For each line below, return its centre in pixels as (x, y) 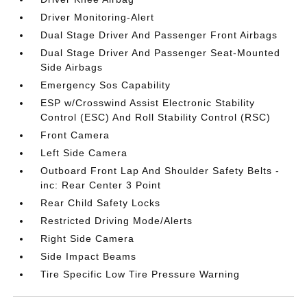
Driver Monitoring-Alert (98, 17)
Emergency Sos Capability (106, 85)
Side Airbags (72, 67)
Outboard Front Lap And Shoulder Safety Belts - (160, 171)
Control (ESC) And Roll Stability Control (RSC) (156, 117)
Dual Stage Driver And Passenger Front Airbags (159, 35)
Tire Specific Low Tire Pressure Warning (140, 274)
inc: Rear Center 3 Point (101, 185)
